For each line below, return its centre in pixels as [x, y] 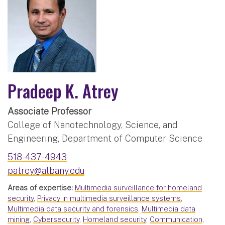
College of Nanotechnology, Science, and [92, 125]
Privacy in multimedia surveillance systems [109, 198]
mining [19, 219]
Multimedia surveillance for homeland [138, 188]
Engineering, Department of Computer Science [105, 139]
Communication [176, 219]
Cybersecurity [56, 219]
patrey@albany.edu [46, 171]
